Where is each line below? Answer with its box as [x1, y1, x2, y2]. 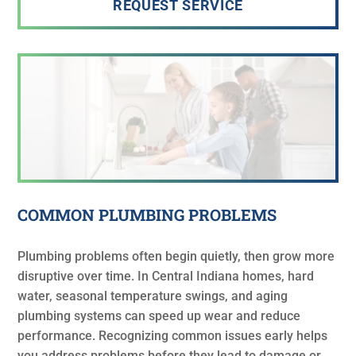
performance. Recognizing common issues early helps [17, 327, 328, 343]
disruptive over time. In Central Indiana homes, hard [17, 268, 315, 284]
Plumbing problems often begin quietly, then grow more [17, 248, 335, 264]
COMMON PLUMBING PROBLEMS [17, 203, 277, 225]
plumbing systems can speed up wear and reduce [17, 308, 301, 323]
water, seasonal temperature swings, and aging [17, 288, 288, 304]
